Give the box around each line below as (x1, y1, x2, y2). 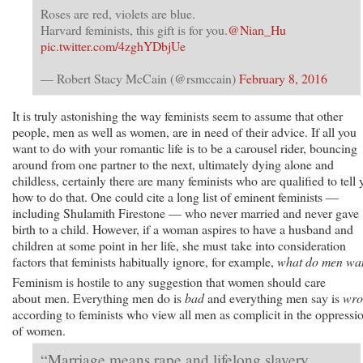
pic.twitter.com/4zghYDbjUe (41, 36, 186, 54)
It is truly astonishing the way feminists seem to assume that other (12, 106, 343, 124)
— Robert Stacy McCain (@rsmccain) (41, 69, 239, 87)
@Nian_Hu (228, 20, 286, 38)
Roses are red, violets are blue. (41, 4, 195, 22)
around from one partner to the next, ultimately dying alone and (12, 155, 334, 173)
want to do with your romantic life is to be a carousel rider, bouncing (12, 139, 357, 156)
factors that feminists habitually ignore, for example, (12, 252, 277, 270)
